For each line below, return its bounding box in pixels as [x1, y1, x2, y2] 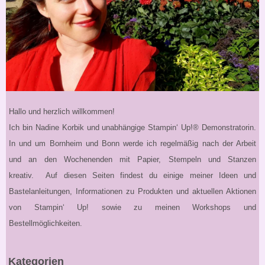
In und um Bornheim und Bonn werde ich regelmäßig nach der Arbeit [9, 138, 256, 148]
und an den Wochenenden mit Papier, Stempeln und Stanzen [9, 154, 256, 164]
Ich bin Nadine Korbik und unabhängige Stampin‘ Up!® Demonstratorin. [9, 122, 256, 132]
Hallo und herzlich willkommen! [9, 106, 115, 116]
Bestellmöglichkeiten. [9, 218, 82, 228]
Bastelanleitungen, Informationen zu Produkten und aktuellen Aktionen [9, 186, 256, 196]
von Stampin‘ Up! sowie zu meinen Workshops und [9, 202, 256, 212]
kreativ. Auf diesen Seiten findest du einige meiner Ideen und [9, 170, 256, 180]
